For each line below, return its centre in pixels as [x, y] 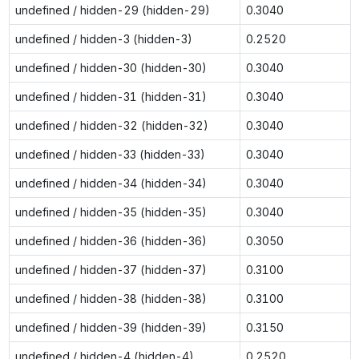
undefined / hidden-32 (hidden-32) [111, 125]
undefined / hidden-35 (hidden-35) [111, 212]
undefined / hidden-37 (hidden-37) [111, 269]
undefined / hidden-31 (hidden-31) [111, 96]
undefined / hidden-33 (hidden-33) [110, 154]
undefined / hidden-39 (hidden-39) [111, 327]
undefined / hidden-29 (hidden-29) [112, 10]
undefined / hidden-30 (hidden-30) [111, 67]
